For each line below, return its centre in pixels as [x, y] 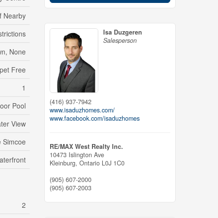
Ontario [90, 163]
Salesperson [120, 40]
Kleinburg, [64, 163]
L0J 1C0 [113, 163]
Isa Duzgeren [123, 32]
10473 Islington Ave [77, 154]
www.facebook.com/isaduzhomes [95, 118]
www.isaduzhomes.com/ [82, 110]
